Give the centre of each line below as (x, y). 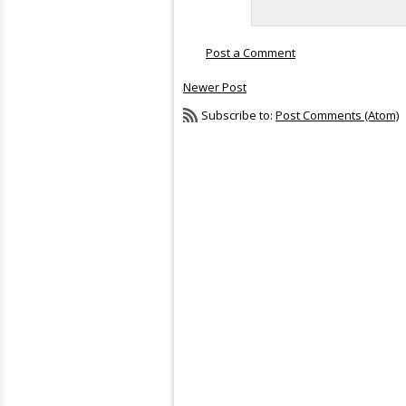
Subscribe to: (238, 115)
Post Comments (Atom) (337, 115)
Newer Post (215, 87)
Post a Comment (251, 53)
